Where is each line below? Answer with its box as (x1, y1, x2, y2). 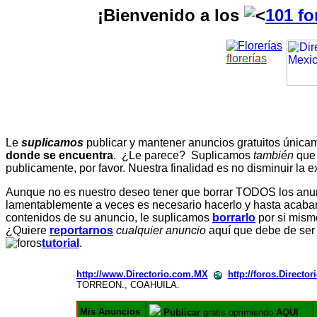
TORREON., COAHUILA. (76, 279, 180, 291)
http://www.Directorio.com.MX (76, 269, 208, 280)
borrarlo (212, 212, 255, 224)
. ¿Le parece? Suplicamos (113, 149, 253, 162)
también (253, 149, 294, 162)
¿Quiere (6, 224, 50, 237)
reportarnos (50, 224, 113, 237)
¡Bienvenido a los (98, 6, 244, 25)
